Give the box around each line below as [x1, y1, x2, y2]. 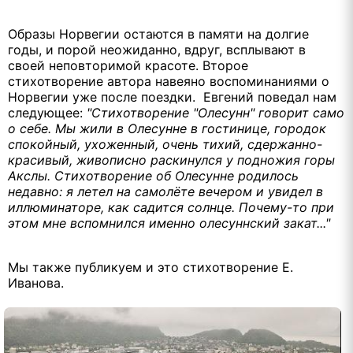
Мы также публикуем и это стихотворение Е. [8, 258, 293, 275]
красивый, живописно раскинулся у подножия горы [8, 151, 335, 168]
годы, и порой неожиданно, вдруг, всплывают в [8, 41, 306, 58]
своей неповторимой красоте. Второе [8, 57, 248, 73]
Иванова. [8, 274, 64, 291]
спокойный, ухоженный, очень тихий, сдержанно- [8, 136, 322, 152]
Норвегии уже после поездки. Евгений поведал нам [8, 88, 336, 105]
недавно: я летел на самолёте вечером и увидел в [8, 183, 323, 199]
